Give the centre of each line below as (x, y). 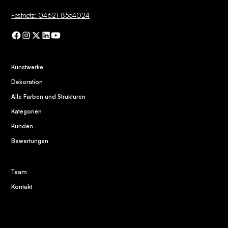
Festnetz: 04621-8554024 (51, 16)
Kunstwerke (27, 67)
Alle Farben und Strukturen (49, 97)
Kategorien (27, 112)
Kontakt (22, 187)
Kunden (22, 126)
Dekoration (27, 82)
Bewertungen (30, 141)
